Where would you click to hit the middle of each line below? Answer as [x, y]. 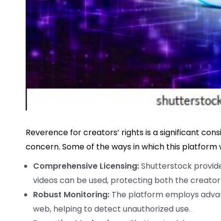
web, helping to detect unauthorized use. [112, 209]
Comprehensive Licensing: [86, 166]
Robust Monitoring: [71, 194]
